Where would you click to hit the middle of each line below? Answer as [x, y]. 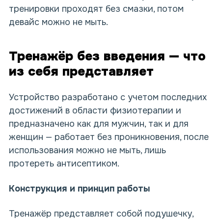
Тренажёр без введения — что [107, 56]
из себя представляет [83, 72]
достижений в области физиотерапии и [95, 111]
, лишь [153, 151]
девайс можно [41, 22]
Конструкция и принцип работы [79, 189]
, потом [168, 9]
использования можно [58, 151]
